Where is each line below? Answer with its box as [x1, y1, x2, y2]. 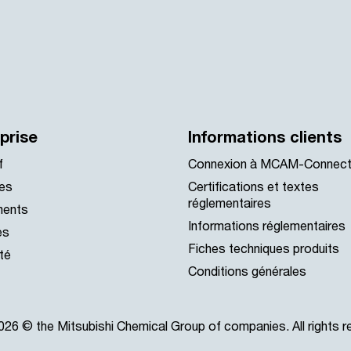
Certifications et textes [188, 179, 319, 194]
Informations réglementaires [188, 218, 346, 233]
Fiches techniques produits [188, 241, 339, 256]
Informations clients [188, 128, 342, 147]
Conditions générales [188, 263, 306, 279]
